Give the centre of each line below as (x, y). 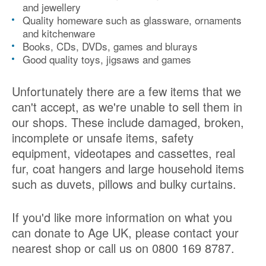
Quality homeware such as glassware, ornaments (132, 20)
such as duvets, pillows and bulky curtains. (124, 184)
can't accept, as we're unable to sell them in (127, 107)
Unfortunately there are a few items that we (126, 91)
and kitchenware (59, 33)
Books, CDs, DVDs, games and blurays (110, 46)
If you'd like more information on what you (122, 217)
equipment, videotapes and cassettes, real (123, 153)
